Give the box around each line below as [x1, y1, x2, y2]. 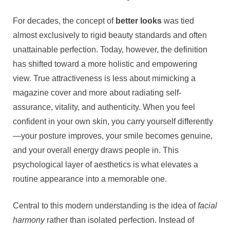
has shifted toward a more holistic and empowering [13, 60, 197, 69]
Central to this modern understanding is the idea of [13, 201, 198, 210]
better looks [116, 16, 162, 26]
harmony [13, 216, 45, 225]
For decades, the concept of [13, 16, 116, 26]
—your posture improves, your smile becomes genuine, [13, 131, 213, 141]
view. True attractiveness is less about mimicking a [13, 74, 196, 83]
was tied [162, 16, 194, 26]
